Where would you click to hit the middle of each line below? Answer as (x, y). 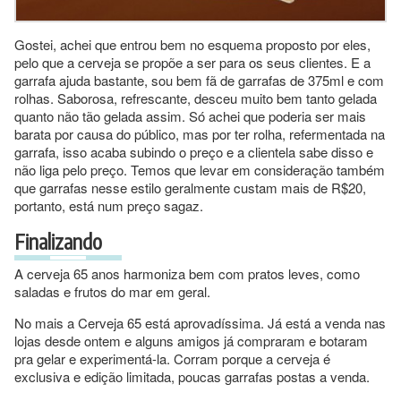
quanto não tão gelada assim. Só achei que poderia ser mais (190, 115)
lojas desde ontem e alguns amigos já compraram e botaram (191, 340)
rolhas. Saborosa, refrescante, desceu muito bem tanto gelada (196, 98)
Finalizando (58, 241)
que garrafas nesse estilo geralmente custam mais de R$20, (190, 187)
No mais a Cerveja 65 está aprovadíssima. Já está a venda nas (200, 322)
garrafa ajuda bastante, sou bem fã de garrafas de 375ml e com (199, 80)
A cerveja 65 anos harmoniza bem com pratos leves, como (187, 273)
